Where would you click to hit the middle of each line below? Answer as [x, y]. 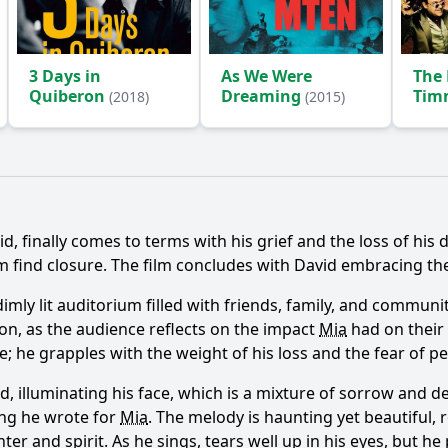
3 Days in [65, 76]
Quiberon [69, 96]
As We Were [266, 76]
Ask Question [224, 197]
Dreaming [263, 96]
